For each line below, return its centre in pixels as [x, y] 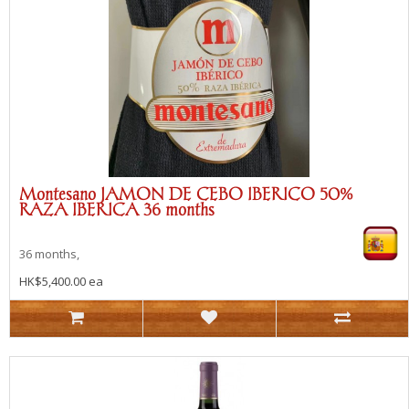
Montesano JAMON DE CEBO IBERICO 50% [186, 194]
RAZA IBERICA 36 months [117, 209]
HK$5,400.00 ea [61, 281]
